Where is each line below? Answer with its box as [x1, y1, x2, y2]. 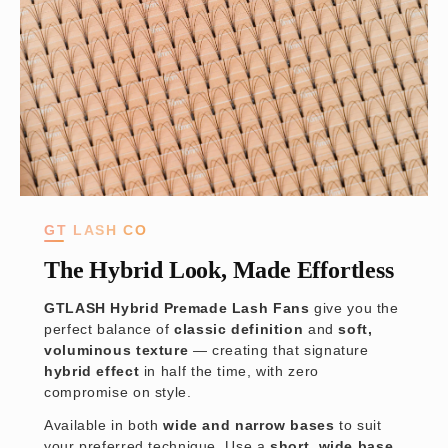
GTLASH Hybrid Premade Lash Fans [44, 300, 310, 317]
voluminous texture [44, 342, 189, 359]
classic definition [173, 321, 304, 338]
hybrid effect [44, 363, 140, 380]
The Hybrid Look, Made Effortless [44, 257, 394, 284]
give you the [309, 300, 399, 317]
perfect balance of [44, 321, 174, 338]
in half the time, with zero [139, 363, 319, 380]
